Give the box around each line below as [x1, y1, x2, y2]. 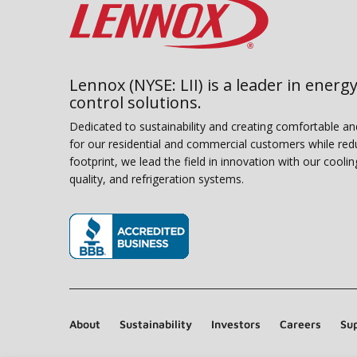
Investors [211, 317, 261, 331]
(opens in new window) [69, 262, 205, 280]
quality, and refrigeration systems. [69, 171, 244, 187]
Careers [280, 317, 321, 331]
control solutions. [69, 92, 202, 114]
